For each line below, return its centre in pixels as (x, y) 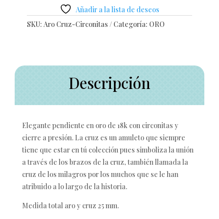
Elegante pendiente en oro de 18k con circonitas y (100, 125)
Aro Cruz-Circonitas (76, 24)
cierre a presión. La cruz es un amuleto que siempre (104, 137)
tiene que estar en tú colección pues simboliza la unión (108, 150)
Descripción (109, 82)
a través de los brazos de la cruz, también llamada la (105, 162)
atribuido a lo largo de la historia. (75, 186)
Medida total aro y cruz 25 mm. (70, 205)
